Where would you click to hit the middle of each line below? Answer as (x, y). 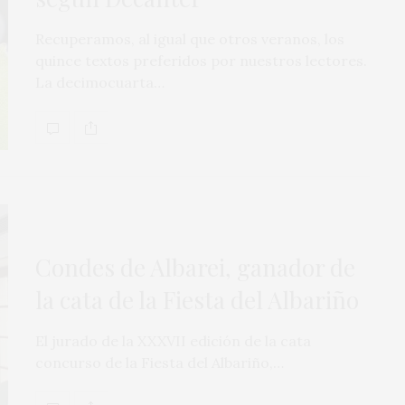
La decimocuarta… (100, 83)
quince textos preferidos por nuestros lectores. (201, 61)
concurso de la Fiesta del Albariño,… (160, 363)
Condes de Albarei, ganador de (195, 268)
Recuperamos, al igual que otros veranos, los (190, 39)
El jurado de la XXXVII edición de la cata (173, 341)
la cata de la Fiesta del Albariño (197, 300)
